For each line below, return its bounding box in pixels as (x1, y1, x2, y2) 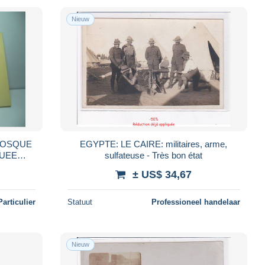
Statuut (67, 197, 92, 206)
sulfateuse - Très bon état (105, 150, 203, 160)
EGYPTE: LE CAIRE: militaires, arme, (80, 138, 228, 149)
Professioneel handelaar (151, 197, 240, 206)
